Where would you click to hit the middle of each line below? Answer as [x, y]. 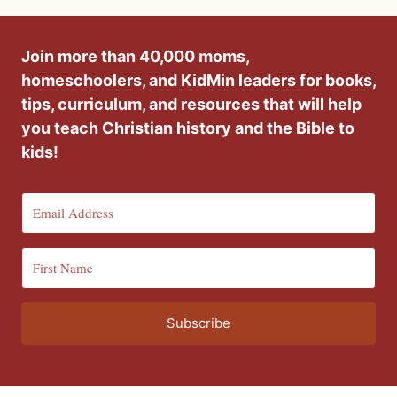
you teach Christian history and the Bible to [188, 128]
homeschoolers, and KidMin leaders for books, [198, 80]
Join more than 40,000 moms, [135, 56]
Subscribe [198, 323]
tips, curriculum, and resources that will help [191, 104]
